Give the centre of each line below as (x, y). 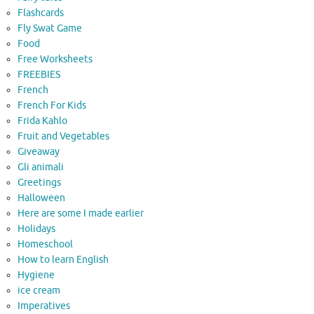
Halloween (41, 198)
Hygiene (36, 275)
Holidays (36, 228)
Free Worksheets (55, 59)
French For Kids (52, 105)
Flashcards (41, 13)
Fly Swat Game (50, 28)
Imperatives (44, 306)
